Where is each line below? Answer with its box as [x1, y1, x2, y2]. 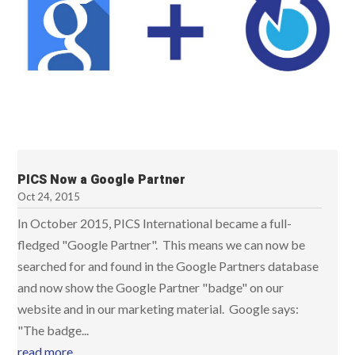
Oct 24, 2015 [17, 190, 81, 203]
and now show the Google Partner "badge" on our [17, 280, 284, 295]
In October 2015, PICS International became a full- [17, 216, 292, 231]
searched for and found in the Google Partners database [17, 258, 319, 273]
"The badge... [17, 323, 90, 338]
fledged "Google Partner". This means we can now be [17, 237, 306, 252]
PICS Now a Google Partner [17, 170, 186, 189]
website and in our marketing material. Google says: [17, 301, 300, 316]
